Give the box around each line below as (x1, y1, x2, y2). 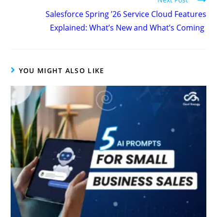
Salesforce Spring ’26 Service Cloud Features (45, 9, 206, 20)
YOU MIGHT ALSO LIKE (18, 66, 105, 76)
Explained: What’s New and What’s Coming (49, 22, 206, 33)
